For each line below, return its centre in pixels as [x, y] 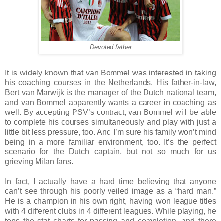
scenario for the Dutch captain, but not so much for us [110, 151]
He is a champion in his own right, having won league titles [110, 201]
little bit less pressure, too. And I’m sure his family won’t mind [110, 132]
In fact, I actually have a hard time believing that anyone [110, 181]
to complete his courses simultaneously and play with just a [110, 122]
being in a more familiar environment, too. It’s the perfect [110, 142]
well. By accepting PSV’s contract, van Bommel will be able [110, 112]
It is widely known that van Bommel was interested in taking [110, 73]
